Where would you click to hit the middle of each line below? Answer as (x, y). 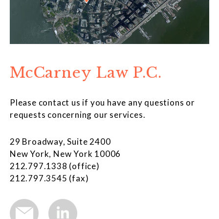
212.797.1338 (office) (55, 166)
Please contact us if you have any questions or (102, 102)
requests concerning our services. (78, 114)
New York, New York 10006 (66, 153)
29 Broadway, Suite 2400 (60, 141)
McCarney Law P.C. (86, 72)
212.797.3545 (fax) (49, 178)
